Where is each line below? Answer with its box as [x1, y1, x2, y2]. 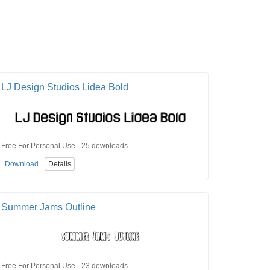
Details [48, 160, 71, 169]
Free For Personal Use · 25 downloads [1, 141, 128, 150]
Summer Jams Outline [1, 202, 96, 213]
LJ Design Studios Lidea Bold [1, 82, 128, 93]
